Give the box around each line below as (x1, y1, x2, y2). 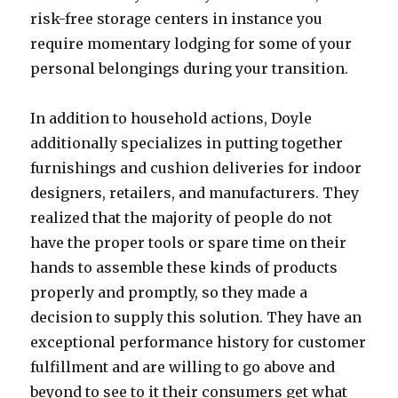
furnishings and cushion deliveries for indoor (30, 159, 362, 177)
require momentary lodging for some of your (30, 35, 353, 52)
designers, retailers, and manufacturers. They (30, 184, 360, 202)
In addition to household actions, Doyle (30, 109, 313, 127)
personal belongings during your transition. (30, 60, 349, 77)
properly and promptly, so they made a (30, 283, 308, 301)
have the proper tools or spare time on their (30, 234, 347, 251)
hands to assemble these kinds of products (30, 259, 338, 276)
